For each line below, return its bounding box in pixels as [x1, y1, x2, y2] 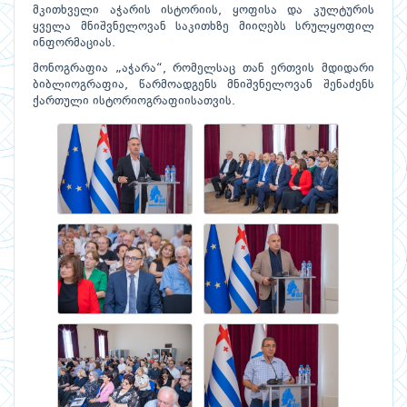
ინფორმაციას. [33, 37, 115, 50]
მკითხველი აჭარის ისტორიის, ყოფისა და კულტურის [33, 5, 374, 17]
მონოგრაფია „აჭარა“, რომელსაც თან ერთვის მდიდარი [33, 63, 374, 75]
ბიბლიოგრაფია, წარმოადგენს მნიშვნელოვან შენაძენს [33, 79, 374, 92]
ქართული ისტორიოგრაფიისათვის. [33, 95, 239, 108]
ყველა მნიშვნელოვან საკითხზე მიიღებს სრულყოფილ [33, 21, 374, 34]
